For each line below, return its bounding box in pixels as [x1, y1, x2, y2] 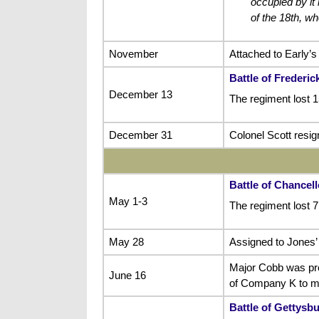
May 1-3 [108, 194, 147, 207]
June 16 [108, 268, 146, 281]
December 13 [108, 88, 172, 100]
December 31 [108, 128, 172, 141]
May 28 [108, 235, 144, 248]
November [108, 47, 158, 60]
